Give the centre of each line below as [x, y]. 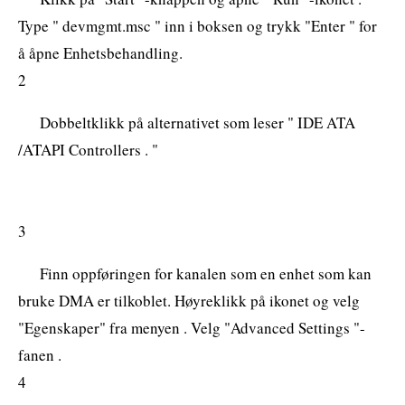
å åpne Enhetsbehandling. [100, 52]
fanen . [40, 354]
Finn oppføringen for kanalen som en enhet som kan [206, 273]
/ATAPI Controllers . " [88, 149]
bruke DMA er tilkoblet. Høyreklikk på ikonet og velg [189, 300]
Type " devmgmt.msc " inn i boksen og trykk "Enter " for [198, 25]
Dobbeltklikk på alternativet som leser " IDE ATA [198, 122]
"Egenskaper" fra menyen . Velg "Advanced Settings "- [192, 327]
